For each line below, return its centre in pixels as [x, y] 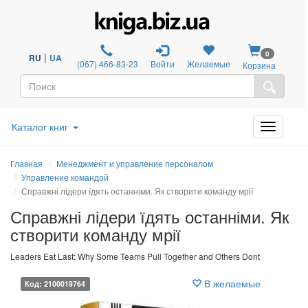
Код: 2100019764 [55, 283]
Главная [26, 163]
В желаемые [231, 283]
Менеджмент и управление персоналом [135, 163]
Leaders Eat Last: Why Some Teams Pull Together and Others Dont [135, 256]
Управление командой [65, 177]
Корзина [260, 65]
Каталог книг [40, 126]
